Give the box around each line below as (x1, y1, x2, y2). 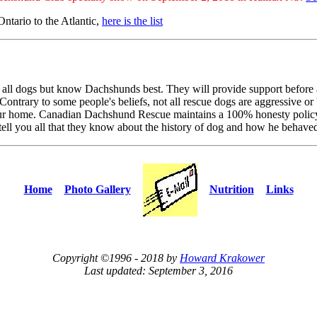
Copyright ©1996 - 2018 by (52, 251, 180, 264)
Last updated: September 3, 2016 (84, 264, 233, 277)
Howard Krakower (180, 251, 265, 264)
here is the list (102, 15, 163, 28)
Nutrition (209, 183, 254, 195)
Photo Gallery (64, 183, 131, 195)
